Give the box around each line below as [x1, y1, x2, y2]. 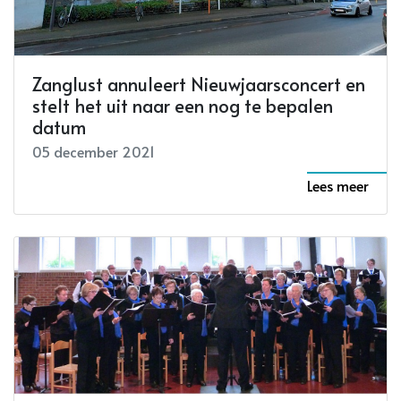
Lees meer [307, 175, 369, 195]
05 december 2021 [32, 141, 155, 161]
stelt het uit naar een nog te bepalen [32, 92, 333, 118]
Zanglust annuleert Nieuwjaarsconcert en [32, 71, 365, 97]
